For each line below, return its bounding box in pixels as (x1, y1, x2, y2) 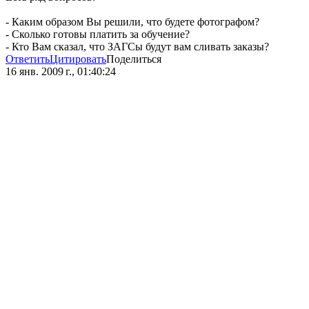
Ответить (6, 53, 50, 66)
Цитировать (50, 53, 106, 66)
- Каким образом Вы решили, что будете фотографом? (6, 16, 259, 28)
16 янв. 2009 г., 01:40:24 (6, 66, 116, 78)
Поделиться (106, 53, 161, 66)
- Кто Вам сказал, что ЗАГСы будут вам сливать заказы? (6, 41, 269, 53)
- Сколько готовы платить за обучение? (6, 28, 190, 41)
